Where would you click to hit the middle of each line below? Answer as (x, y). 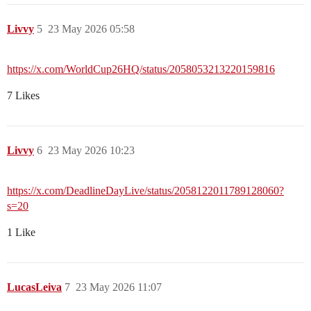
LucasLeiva (34, 287)
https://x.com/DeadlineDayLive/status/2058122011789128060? (145, 191)
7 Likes (23, 96)
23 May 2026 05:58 (91, 29)
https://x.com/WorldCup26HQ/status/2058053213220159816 (141, 69)
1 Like (21, 233)
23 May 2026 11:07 (119, 287)
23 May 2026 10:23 (91, 151)
